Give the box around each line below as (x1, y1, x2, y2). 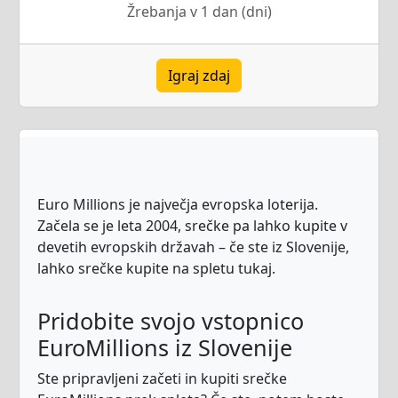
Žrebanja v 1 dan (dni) (126, 2, 272, 21)
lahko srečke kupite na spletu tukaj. (36, 259, 275, 279)
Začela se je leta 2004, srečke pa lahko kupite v (36, 216, 347, 236)
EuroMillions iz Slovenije (36, 332, 292, 363)
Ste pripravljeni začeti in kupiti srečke (36, 369, 287, 389)
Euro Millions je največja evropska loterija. (36, 195, 318, 215)
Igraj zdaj (168, 66, 230, 85)
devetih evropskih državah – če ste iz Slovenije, (36, 237, 349, 258)
